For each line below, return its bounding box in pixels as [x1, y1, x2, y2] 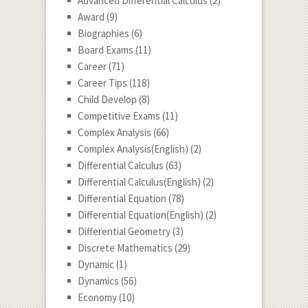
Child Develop [77, 93, 137, 107]
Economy [77, 291, 117, 305]
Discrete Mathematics [77, 241, 173, 255]
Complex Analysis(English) [77, 142, 188, 156]
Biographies [77, 27, 129, 41]
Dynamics [77, 274, 119, 288]
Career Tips [77, 76, 127, 90]
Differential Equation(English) [77, 208, 203, 222]
